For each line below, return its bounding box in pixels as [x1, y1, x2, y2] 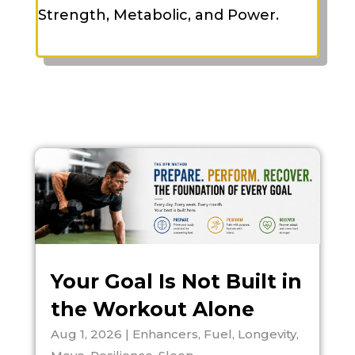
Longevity [237, 326, 296, 342]
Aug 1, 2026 [50, 326, 122, 342]
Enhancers [132, 326, 198, 342]
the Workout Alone [50, 296, 254, 321]
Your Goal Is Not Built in [50, 269, 302, 293]
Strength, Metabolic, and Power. [37, 6, 279, 24]
